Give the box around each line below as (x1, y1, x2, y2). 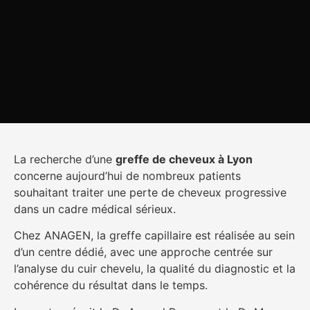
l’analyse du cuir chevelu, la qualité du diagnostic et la (14, 262, 295, 276)
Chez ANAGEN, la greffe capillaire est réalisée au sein (14, 228, 295, 243)
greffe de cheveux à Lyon (116, 152, 253, 166)
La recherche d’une (14, 152, 116, 166)
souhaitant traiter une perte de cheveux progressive (14, 185, 286, 199)
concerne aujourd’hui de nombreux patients (14, 168, 241, 183)
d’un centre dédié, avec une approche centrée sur (14, 245, 273, 259)
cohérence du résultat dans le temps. (14, 278, 208, 293)
